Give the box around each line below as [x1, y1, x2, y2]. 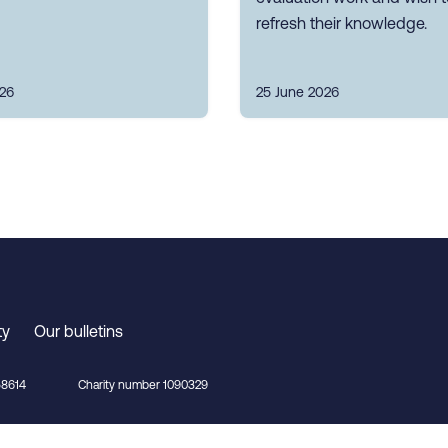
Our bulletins [34, 322, 123, 340]
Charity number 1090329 [78, 378, 208, 392]
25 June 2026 [256, 84, 339, 101]
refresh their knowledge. [256, 14, 427, 33]
